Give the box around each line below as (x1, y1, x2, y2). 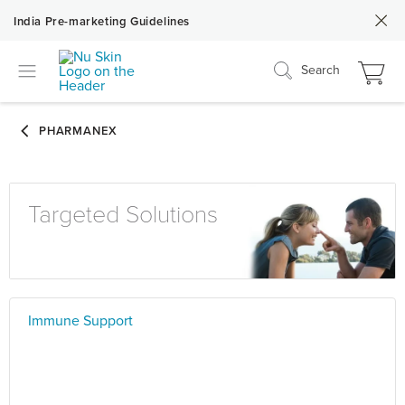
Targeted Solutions (28, 200, 218, 230)
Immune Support (28, 311, 133, 330)
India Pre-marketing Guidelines (14, 14, 190, 29)
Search (301, 61, 340, 78)
